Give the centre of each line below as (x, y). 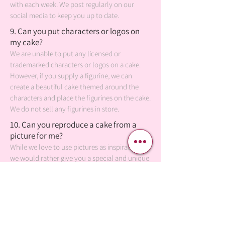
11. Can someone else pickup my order (76, 196)
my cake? (26, 42)
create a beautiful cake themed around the (74, 87)
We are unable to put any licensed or (65, 53)
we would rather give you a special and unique (80, 158)
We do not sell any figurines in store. (65, 109)
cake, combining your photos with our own (75, 169)
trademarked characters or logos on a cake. (75, 65)
